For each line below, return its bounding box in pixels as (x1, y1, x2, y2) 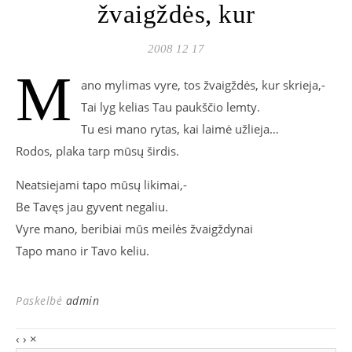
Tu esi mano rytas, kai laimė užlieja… (81, 121, 279, 137)
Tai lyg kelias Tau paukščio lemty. (81, 99, 260, 115)
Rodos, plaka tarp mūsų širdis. (16, 143, 179, 159)
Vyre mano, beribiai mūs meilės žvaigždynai (16, 221, 253, 236)
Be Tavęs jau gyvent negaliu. (16, 199, 168, 214)
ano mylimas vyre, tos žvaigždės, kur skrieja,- (81, 77, 325, 93)
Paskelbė (16, 293, 66, 308)
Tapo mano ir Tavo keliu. (16, 243, 149, 258)
